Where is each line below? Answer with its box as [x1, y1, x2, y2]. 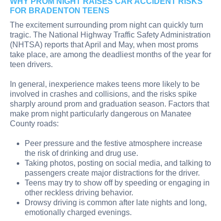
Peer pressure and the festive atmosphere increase [25, 139, 202, 147]
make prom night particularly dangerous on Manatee [10, 109, 191, 118]
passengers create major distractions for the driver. [25, 168, 200, 177]
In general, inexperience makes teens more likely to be [10, 79, 200, 88]
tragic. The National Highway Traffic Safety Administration [10, 30, 211, 39]
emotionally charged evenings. [25, 208, 132, 217]
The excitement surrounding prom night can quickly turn [10, 20, 203, 29]
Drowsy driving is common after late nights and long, [25, 198, 207, 207]
